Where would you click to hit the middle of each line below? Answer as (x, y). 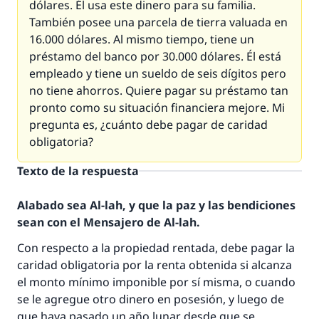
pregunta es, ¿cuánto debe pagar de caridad (148, 125)
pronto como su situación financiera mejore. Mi (157, 108)
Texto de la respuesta (78, 171)
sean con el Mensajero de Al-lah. (108, 222)
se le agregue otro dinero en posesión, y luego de (151, 299)
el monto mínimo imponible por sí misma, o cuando (156, 282)
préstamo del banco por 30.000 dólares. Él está (155, 56)
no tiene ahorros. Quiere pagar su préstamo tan (159, 90)
